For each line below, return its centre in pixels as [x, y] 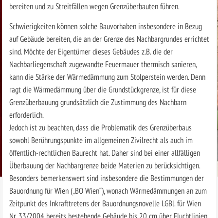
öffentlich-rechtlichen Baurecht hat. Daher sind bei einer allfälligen [104, 152]
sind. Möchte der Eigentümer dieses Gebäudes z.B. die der [91, 51]
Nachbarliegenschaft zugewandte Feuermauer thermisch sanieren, [103, 64]
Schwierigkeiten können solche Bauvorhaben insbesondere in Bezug [105, 26]
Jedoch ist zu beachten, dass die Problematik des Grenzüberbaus [100, 127]
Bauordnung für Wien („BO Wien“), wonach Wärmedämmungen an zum [108, 190]
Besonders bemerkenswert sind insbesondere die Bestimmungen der [106, 178]
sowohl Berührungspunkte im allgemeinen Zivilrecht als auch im [101, 140]
